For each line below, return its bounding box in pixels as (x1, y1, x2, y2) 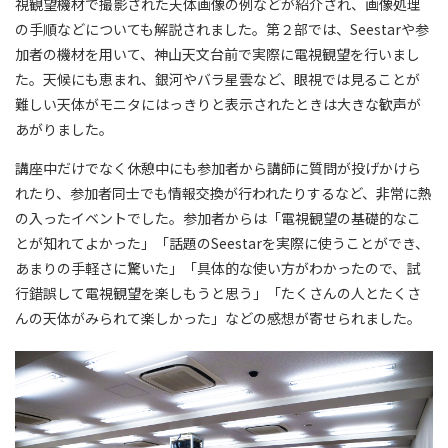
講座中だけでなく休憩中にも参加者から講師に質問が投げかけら (15, 158, 421, 178)
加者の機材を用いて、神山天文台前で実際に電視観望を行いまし (15, 44, 420, 64)
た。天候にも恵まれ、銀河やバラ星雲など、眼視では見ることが (15, 69, 420, 89)
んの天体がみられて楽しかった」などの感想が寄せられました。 (15, 308, 421, 328)
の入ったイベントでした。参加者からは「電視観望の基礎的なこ (15, 208, 421, 228)
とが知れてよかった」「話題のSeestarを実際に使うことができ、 (15, 233, 429, 253)
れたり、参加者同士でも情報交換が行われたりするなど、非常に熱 (15, 183, 432, 203)
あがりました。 (15, 119, 113, 139)
